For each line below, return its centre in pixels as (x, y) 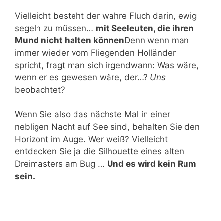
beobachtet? (40, 90)
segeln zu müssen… (55, 28)
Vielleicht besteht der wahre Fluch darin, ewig (106, 16)
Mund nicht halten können (70, 40)
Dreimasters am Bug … (61, 164)
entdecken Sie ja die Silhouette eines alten (99, 152)
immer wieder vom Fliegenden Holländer (95, 53)
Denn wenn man (157, 40)
